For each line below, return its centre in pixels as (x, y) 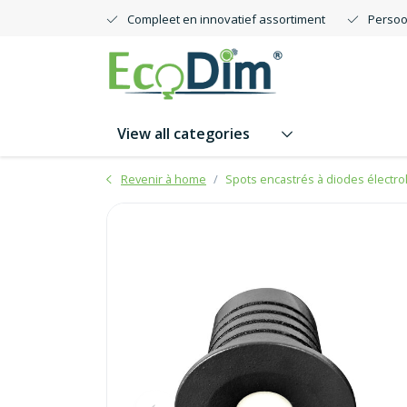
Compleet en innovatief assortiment (226, 19)
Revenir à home (164, 179)
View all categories (184, 134)
